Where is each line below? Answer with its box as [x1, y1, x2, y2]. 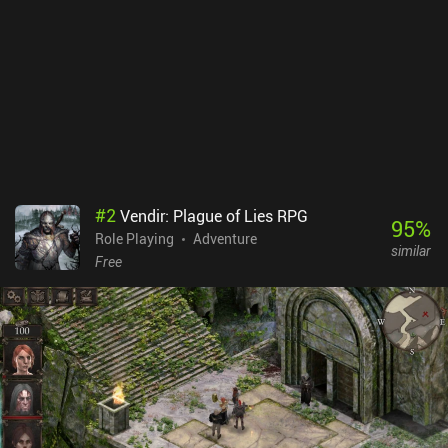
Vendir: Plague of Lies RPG [120, 204, 308, 227]
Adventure [193, 228, 257, 248]
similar [390, 241, 431, 261]
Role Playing [95, 228, 174, 248]
